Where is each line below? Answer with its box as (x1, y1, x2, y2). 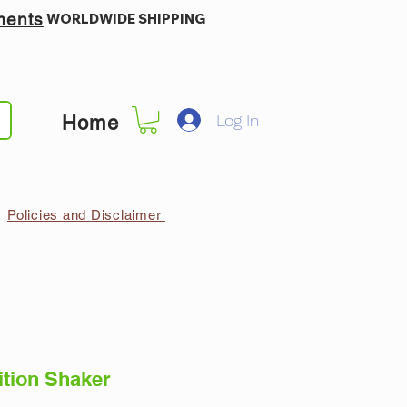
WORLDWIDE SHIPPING (46, 10, 205, 27)
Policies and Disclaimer (7, 207, 165, 223)
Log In (215, 110, 259, 130)
